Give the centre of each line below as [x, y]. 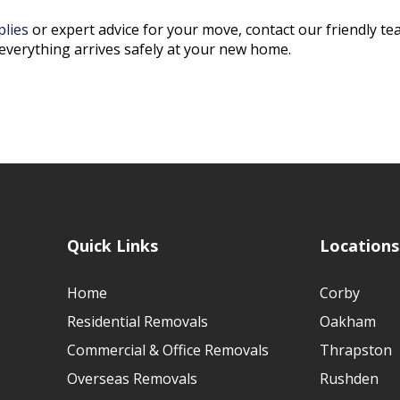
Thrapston [356, 350]
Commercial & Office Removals [168, 350]
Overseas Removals [132, 379]
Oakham [348, 322]
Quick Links [112, 246]
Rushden [349, 379]
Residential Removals [137, 322]
